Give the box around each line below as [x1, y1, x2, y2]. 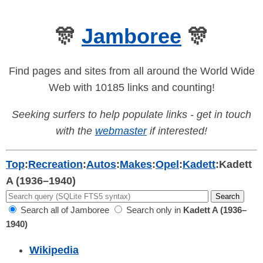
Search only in [124, 205, 183, 215]
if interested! [147, 125, 207, 137]
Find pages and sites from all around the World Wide [8, 65, 255, 77]
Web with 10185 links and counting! [48, 82, 215, 94]
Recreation [28, 159, 83, 171]
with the [56, 125, 95, 137]
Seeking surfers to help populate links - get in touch [12, 109, 251, 121]
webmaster [95, 125, 147, 137]
